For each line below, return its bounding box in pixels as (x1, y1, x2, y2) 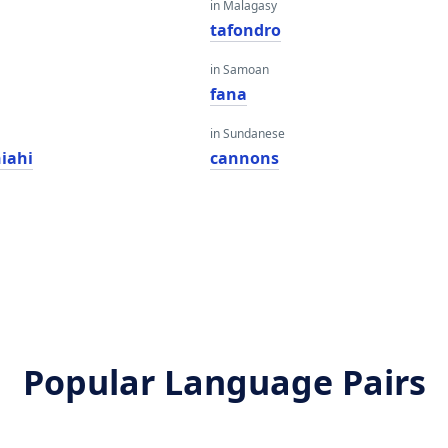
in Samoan (209, 61, 269, 78)
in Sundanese (209, 125, 285, 142)
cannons (209, 147, 279, 169)
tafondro (209, 19, 281, 41)
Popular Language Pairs (22, 359, 426, 405)
